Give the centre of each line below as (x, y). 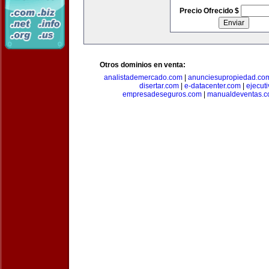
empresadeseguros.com (162, 94)
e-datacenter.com (212, 86)
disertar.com (159, 86)
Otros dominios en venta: (143, 65)
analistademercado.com (143, 77)
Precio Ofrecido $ (210, 11)
